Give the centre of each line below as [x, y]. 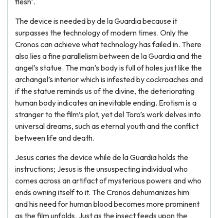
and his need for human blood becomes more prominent [107, 204]
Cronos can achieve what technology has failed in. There [108, 44]
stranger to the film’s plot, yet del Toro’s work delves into [108, 114]
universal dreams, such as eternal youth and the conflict [107, 126]
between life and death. [55, 138]
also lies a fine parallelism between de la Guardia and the [109, 56]
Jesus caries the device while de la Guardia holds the [102, 157]
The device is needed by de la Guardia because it [96, 21]
